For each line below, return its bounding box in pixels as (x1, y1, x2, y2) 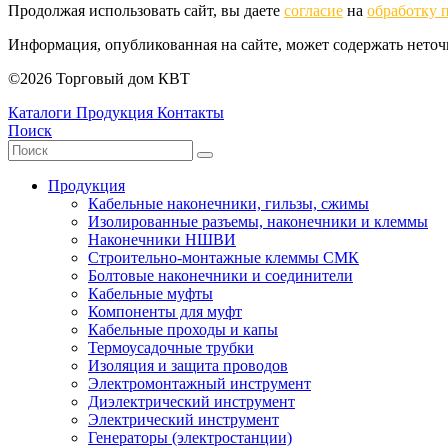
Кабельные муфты (88, 285, 213, 303)
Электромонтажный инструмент (88, 375, 311, 393)
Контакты (157, 104, 224, 122)
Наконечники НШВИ (88, 231, 236, 249)
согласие (284, 2, 343, 20)
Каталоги (8, 104, 72, 122)
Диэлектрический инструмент (88, 393, 295, 411)
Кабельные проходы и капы (88, 321, 278, 339)
